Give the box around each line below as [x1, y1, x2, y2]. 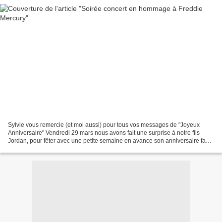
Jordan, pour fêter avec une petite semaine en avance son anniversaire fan [8, 137, 209, 144]
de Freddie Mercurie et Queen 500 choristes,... [8, 145, 132, 152]
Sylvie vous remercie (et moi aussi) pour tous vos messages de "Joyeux [8, 121, 200, 128]
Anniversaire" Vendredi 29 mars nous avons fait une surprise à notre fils [8, 129, 200, 136]
